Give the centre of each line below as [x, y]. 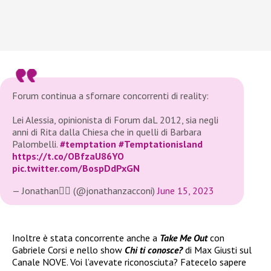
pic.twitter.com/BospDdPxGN [76, 168]
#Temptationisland [161, 144]
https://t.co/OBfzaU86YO [68, 156]
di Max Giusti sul [218, 250]
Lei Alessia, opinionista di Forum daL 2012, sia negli [115, 120]
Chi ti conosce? [155, 250]
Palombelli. [36, 144]
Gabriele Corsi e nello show [68, 250]
